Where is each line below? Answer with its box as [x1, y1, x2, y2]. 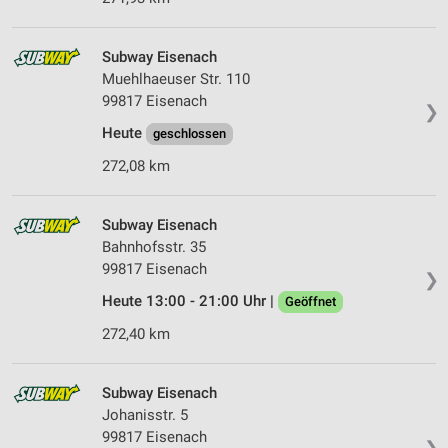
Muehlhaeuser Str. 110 [102, 70, 250, 89]
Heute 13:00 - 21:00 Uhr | [102, 292, 278, 311]
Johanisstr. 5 [102, 406, 188, 425]
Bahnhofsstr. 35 [102, 238, 206, 257]
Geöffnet [285, 294, 336, 310]
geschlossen [153, 126, 226, 142]
